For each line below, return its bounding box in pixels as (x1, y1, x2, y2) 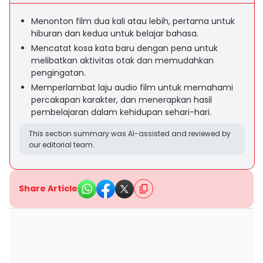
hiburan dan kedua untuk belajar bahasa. (31, 28, 198, 39)
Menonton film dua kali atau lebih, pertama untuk (31, 15, 235, 27)
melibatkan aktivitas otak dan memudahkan (31, 55, 214, 66)
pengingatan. (31, 67, 86, 79)
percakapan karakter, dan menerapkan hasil (31, 94, 212, 106)
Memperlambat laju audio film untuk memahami (31, 82, 233, 93)
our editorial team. (29, 140, 95, 150)
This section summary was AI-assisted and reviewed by (29, 129, 231, 139)
